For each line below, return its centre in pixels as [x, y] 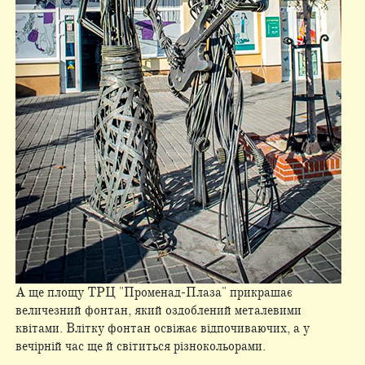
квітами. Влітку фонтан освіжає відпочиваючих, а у [162, 329]
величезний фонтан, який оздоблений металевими [158, 311]
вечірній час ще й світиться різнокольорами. [140, 347]
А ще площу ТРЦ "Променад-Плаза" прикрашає [154, 293]
